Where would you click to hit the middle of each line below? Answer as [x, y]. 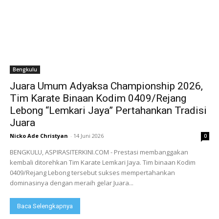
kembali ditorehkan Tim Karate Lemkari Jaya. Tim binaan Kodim [103, 163]
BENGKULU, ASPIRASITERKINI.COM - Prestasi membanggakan [99, 152]
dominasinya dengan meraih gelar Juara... [72, 183]
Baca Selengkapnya [45, 206]
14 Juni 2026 [88, 136]
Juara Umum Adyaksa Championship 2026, [106, 86]
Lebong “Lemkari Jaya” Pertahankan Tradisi [108, 111]
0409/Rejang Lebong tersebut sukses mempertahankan [92, 173]
